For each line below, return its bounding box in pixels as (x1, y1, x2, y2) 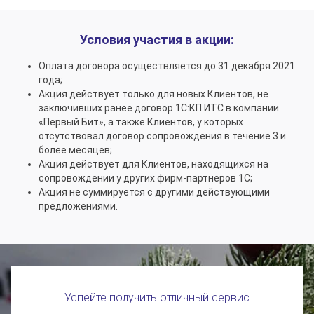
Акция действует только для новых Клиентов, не (39, 88, 268, 100)
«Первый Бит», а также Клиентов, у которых (39, 116, 243, 128)
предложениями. (39, 200, 118, 212)
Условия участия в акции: (80, 32, 234, 48)
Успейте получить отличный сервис (64, 291, 250, 305)
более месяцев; (39, 144, 112, 156)
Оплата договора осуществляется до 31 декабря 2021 (39, 60, 295, 72)
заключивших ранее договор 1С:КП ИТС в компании (39, 102, 279, 114)
